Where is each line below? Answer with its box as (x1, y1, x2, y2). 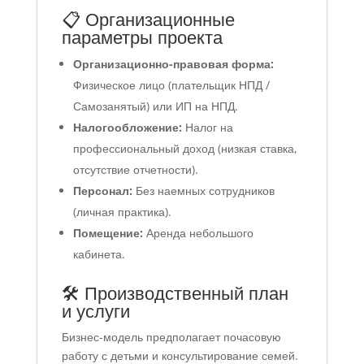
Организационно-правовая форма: (72, 56, 274, 72)
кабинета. (72, 246, 125, 262)
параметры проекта (61, 24, 223, 50)
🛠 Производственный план (61, 280, 288, 305)
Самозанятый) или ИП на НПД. (72, 98, 238, 115)
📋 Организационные (61, 6, 235, 32)
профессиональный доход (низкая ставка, (72, 141, 297, 157)
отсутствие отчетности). (72, 162, 198, 178)
